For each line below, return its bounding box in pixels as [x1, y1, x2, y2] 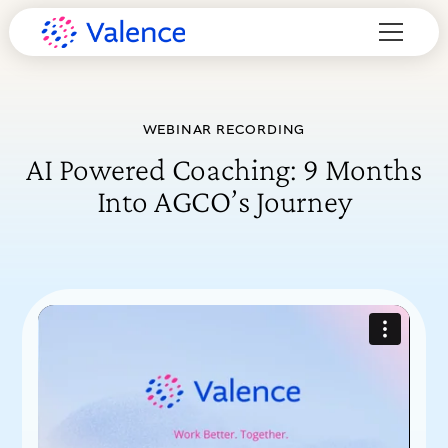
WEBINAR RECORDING [142, 121, 306, 139]
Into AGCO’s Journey [96, 183, 352, 219]
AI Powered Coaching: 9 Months [26, 151, 422, 187]
